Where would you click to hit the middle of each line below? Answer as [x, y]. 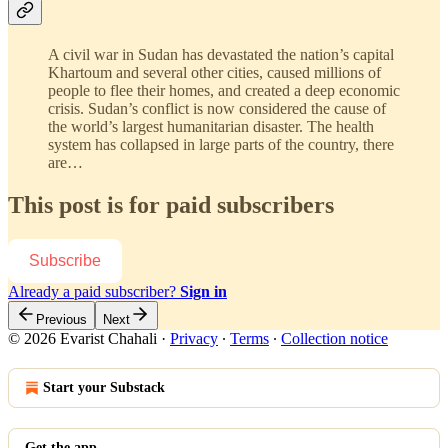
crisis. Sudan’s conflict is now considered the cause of [217, 109]
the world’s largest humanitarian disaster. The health [211, 127]
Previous [61, 320]
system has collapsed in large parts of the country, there [221, 145]
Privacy [194, 339]
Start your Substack [104, 388]
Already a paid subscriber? [94, 292]
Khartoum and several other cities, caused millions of [214, 73]
